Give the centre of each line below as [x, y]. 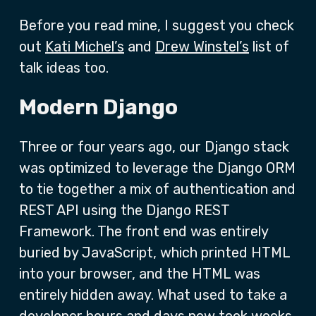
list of [269, 47]
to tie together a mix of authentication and [157, 189]
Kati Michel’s [85, 47]
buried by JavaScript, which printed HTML [154, 253]
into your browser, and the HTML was [140, 274]
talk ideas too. [64, 68]
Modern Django [98, 107]
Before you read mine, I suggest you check [157, 25]
